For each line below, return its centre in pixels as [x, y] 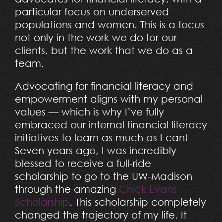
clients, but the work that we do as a [104, 50]
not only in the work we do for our [96, 37]
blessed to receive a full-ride [83, 163]
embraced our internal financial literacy [111, 124]
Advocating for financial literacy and [104, 86]
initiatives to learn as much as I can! [101, 137]
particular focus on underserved [92, 11]
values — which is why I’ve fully [89, 111]
